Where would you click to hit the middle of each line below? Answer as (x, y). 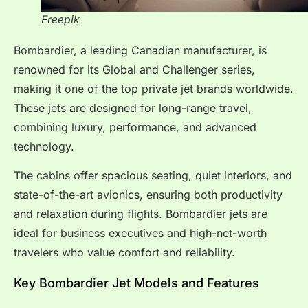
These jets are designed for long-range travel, (133, 108)
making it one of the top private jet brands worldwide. (154, 88)
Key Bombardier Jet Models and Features (136, 283)
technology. (44, 146)
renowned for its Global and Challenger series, (134, 69)
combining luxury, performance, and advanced (135, 127)
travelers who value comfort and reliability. (124, 253)
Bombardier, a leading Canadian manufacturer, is (140, 50)
